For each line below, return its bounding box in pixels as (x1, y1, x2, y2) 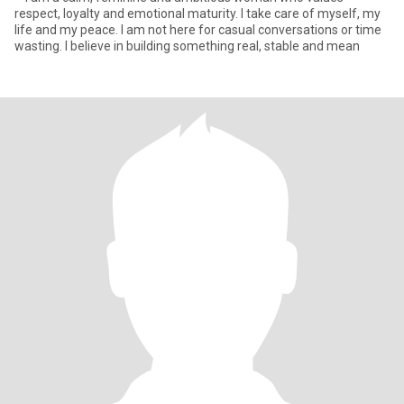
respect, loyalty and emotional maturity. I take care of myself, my (14, 6, 381, 21)
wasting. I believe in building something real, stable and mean (14, 39, 360, 53)
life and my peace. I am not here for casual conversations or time (14, 23, 381, 37)
